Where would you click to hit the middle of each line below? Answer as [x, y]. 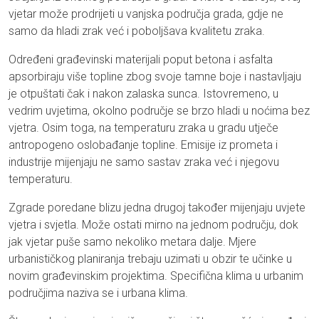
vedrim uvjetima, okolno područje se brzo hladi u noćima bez [159, 111]
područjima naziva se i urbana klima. [98, 293]
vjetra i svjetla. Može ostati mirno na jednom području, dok [153, 225]
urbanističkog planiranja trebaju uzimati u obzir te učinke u [150, 259]
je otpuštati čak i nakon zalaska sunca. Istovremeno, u [143, 94]
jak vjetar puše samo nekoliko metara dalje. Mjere [132, 242]
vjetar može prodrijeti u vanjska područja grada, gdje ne [146, 14]
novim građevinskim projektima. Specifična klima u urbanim [156, 276]
